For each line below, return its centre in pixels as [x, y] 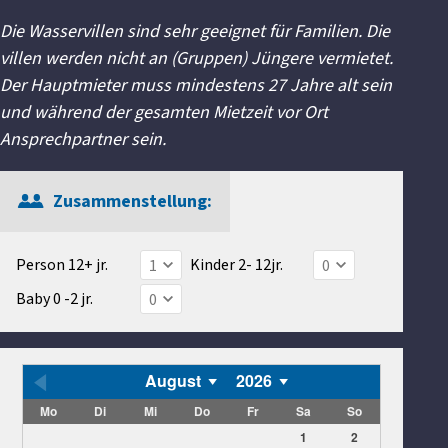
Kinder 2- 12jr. [236, 265]
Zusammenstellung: [132, 202]
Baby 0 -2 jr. [54, 299]
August [172, 380]
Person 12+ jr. [62, 265]
